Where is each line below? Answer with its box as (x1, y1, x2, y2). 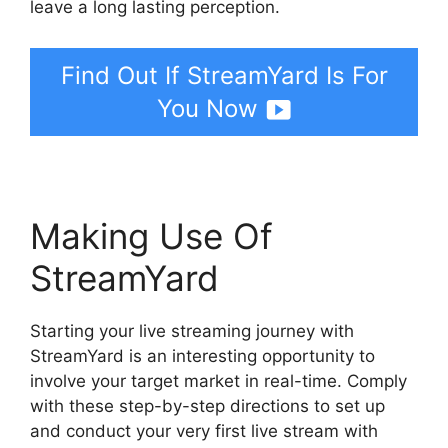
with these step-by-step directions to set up (30, 396, 385, 417)
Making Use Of (30, 215, 273, 258)
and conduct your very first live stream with (30, 421, 378, 442)
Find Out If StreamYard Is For (60, 61, 388, 91)
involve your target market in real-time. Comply (30, 371, 407, 392)
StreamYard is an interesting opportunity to (30, 346, 375, 367)
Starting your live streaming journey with (30, 321, 354, 342)
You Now (156, 94, 258, 124)
